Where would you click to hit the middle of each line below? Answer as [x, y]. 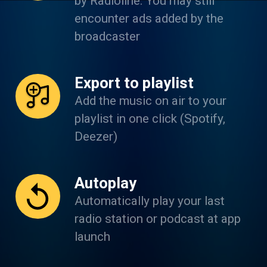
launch [92, 236]
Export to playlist [134, 83]
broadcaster [107, 36]
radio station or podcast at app [157, 218]
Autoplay [105, 183]
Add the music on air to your [150, 100]
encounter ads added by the [149, 18]
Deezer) [96, 136]
